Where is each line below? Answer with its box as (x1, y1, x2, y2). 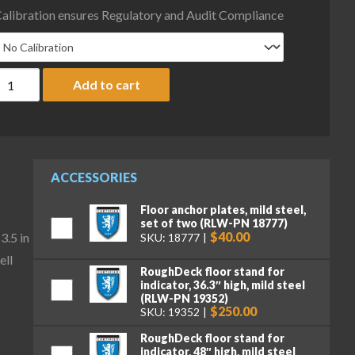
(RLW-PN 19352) (139, 291, 228, 305)
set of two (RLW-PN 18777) (139, 216, 288, 231)
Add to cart (72, 76, 140, 92)
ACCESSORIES (50, 170, 137, 185)
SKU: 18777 (139, 230, 200, 244)
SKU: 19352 (139, 305, 200, 319)
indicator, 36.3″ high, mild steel (139, 277, 305, 292)
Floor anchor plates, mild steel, (139, 203, 306, 217)
